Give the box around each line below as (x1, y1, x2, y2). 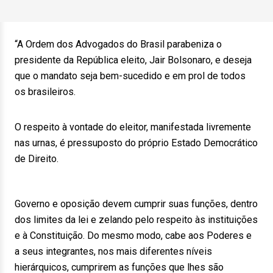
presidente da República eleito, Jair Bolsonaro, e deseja (15, 54, 252, 66)
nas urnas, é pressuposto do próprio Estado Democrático (15, 137, 258, 149)
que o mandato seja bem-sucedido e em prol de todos (15, 70, 246, 82)
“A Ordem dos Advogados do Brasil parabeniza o (15, 38, 222, 50)
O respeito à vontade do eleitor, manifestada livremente (15, 121, 251, 133)
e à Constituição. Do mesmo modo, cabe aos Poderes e (15, 230, 252, 241)
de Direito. (15, 153, 58, 165)
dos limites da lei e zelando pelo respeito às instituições (15, 214, 258, 225)
